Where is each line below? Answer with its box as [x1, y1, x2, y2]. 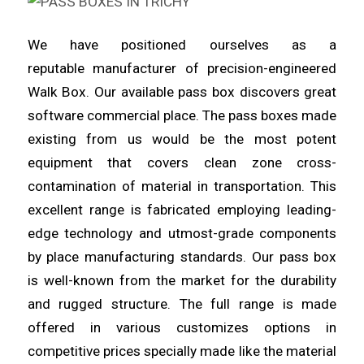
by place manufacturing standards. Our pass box [27, 249, 337, 266]
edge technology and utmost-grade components [27, 225, 337, 242]
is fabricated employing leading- [130, 201, 337, 219]
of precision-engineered [184, 60, 337, 77]
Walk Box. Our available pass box [27, 84, 240, 101]
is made [282, 296, 337, 313]
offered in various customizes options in [27, 319, 337, 336]
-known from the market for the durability [67, 272, 337, 289]
